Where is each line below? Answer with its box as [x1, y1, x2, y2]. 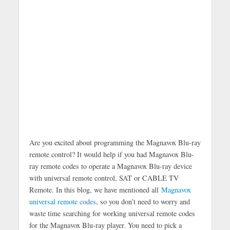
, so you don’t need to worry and [95, 197, 190, 206]
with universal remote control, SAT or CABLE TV [29, 173, 179, 183]
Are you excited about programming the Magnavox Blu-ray [29, 138, 201, 147]
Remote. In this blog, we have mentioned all [29, 185, 161, 195]
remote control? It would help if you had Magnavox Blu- [29, 149, 194, 159]
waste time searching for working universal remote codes [29, 208, 195, 218]
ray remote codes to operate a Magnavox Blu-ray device [29, 161, 192, 171]
